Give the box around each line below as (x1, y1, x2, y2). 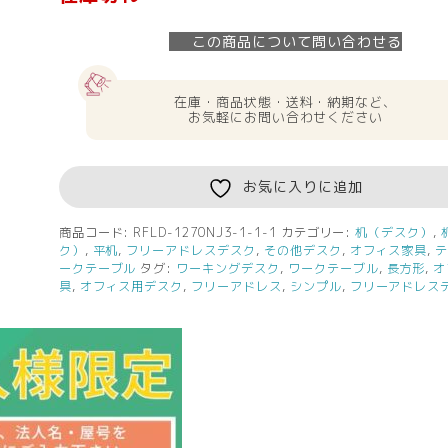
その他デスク (263, 241, 342, 259)
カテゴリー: (280, 223, 356, 241)
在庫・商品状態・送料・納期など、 (173, 92, 398, 111)
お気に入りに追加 (243, 176, 363, 196)
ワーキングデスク (176, 259, 280, 277)
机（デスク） (355, 223, 434, 241)
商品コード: (58, 223, 134, 241)
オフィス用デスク (79, 277, 184, 295)
